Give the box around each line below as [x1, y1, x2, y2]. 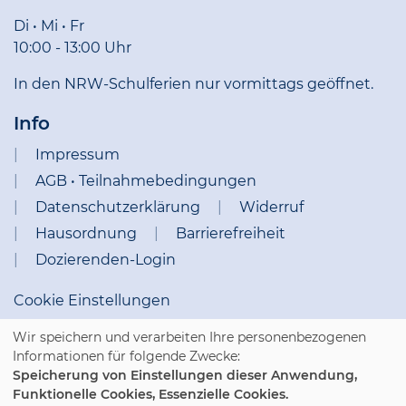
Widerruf [239, 198, 304, 216]
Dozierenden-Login [35, 251, 176, 268]
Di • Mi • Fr [14, 17, 84, 34]
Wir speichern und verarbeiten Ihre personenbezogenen [13, 329, 366, 345]
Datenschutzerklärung [35, 198, 200, 216]
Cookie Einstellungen [14, 292, 170, 309]
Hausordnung [35, 225, 137, 242]
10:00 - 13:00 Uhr [14, 39, 131, 56]
